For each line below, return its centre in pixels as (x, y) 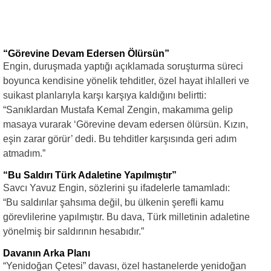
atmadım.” (24, 153)
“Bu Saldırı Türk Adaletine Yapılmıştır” (90, 175)
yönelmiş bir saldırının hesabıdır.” (73, 231)
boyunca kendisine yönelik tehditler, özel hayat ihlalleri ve (126, 80)
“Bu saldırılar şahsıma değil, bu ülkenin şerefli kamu (113, 202)
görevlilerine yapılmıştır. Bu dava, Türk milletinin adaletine (126, 217)
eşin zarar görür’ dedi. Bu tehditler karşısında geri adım (120, 139)
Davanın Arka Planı (47, 253)
